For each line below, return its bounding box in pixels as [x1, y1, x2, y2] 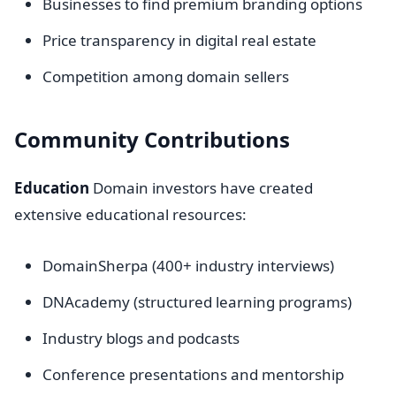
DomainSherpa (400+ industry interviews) [42, 255, 334, 276]
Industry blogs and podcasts [42, 328, 240, 348]
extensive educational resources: [14, 204, 247, 225]
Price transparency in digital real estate [42, 30, 316, 50]
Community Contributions [14, 125, 290, 154]
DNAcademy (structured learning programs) [42, 292, 352, 312]
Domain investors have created [89, 178, 313, 198]
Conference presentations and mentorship [42, 364, 344, 385]
